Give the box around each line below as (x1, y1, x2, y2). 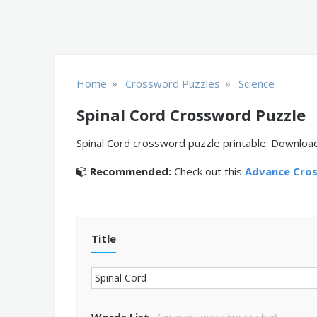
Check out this (171, 164, 245, 178)
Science (238, 76, 275, 91)
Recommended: (90, 164, 171, 178)
